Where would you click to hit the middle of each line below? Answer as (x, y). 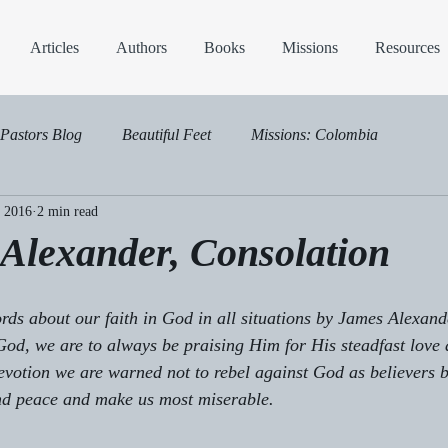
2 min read (67, 212)
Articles (54, 47)
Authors (141, 47)
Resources (407, 47)
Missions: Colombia (314, 134)
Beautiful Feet (166, 134)
